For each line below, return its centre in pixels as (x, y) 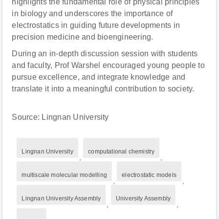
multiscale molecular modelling (64, 175)
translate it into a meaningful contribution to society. (103, 89)
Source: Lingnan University (60, 117)
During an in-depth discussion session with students (105, 54)
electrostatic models (149, 175)
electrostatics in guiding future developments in (96, 25)
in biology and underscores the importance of (92, 13)
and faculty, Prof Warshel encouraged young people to (108, 65)
